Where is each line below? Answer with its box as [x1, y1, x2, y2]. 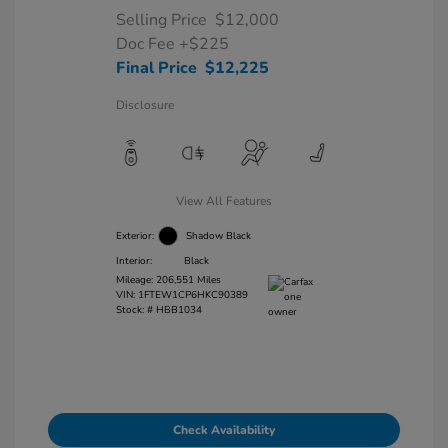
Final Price [115, 57, 197, 79]
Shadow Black [185, 228, 251, 243]
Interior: [115, 253, 152, 268]
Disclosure [115, 97, 174, 113]
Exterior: [115, 228, 154, 243]
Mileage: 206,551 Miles [115, 273, 221, 287]
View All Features [176, 193, 272, 209]
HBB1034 [155, 303, 202, 317]
